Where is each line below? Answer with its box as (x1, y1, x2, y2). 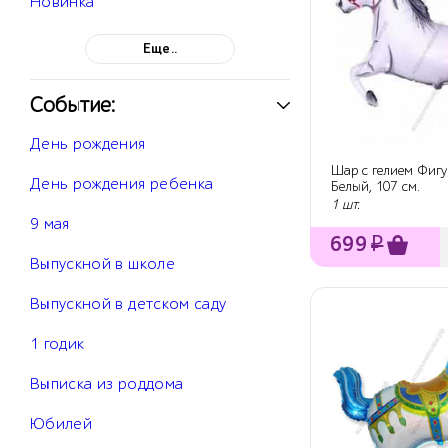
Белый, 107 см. (331, 178, 420, 196)
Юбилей (30, 415, 93, 434)
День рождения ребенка (30, 175, 214, 194)
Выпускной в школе (30, 255, 175, 274)
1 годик (30, 335, 85, 354)
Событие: (30, 93, 115, 118)
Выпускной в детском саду (30, 295, 227, 314)
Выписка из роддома (30, 375, 184, 394)
